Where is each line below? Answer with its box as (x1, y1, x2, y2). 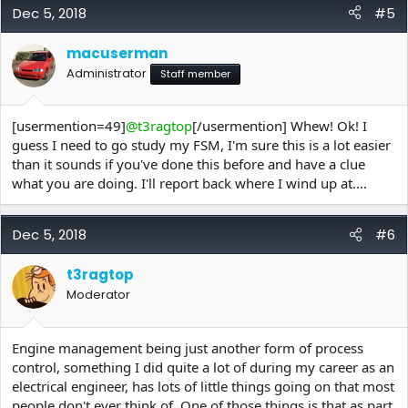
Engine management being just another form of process (12, 338, 363, 357)
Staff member (160, 66, 230, 81)
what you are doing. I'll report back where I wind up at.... (12, 174, 367, 192)
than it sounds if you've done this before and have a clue (12, 155, 365, 173)
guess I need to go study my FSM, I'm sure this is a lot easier (12, 136, 391, 154)
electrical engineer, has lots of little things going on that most (12, 376, 394, 395)
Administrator (66, 64, 147, 82)
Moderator (66, 286, 130, 303)
